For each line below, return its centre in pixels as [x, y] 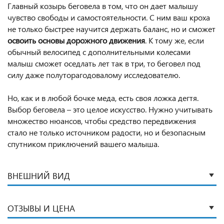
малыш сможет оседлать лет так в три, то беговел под [104, 63]
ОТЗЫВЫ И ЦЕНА [41, 208]
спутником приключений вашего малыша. [83, 144]
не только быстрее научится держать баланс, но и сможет [111, 29]
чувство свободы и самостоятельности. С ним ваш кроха [109, 17]
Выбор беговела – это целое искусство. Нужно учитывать [110, 109]
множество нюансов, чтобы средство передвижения [102, 121]
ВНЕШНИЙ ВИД [39, 176]
